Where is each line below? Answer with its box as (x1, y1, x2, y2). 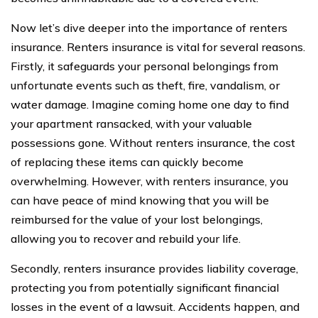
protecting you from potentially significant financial (11, 280, 279, 295)
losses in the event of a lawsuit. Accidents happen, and (11, 299, 300, 314)
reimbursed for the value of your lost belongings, (11, 212, 263, 226)
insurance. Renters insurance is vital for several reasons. (11, 39, 305, 54)
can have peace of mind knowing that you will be (11, 192, 269, 207)
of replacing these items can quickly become (11, 154, 243, 169)
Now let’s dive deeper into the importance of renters (11, 20, 287, 35)
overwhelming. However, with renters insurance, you (11, 173, 288, 188)
